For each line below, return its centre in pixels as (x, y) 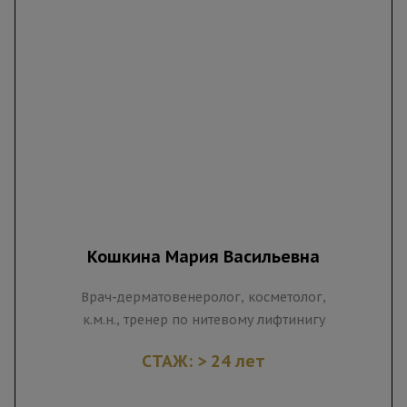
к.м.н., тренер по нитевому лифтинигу (203, 320)
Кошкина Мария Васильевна (203, 257)
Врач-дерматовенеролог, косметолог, (203, 298)
